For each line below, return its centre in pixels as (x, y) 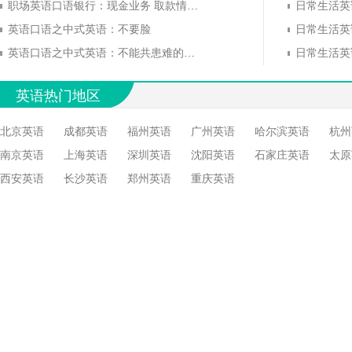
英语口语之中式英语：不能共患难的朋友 (189, 53)
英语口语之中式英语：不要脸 (79, 29)
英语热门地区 (58, 96)
